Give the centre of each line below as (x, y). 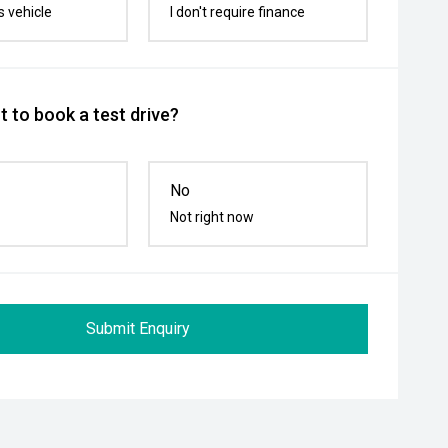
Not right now (212, 217)
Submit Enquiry (138, 328)
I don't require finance (238, 12)
